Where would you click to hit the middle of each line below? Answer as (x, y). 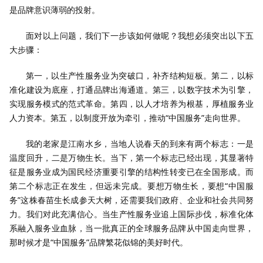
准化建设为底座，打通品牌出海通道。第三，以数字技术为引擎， (131, 90)
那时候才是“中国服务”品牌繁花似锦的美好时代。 (99, 242)
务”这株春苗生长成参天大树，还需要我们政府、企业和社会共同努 (131, 200)
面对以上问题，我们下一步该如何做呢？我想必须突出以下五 (140, 36)
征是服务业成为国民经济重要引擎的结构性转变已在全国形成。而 (131, 172)
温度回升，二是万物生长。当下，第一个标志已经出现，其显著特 (131, 158)
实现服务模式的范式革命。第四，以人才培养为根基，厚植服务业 (131, 104)
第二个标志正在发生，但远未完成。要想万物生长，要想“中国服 (131, 186)
